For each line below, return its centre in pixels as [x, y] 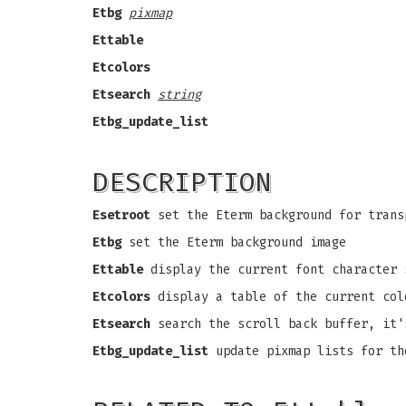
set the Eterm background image [234, 242]
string [179, 95]
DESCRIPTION [182, 182]
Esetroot [121, 215]
